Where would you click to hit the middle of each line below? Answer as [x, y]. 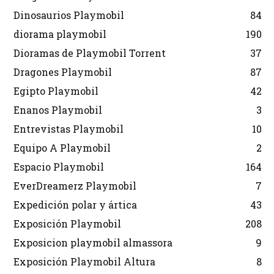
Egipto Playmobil [56, 91]
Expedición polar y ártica [75, 205]
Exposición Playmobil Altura [84, 262]
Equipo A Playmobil [62, 148]
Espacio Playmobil [59, 167]
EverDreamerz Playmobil [75, 186]
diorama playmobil [60, 34]
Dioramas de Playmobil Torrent [90, 53]
